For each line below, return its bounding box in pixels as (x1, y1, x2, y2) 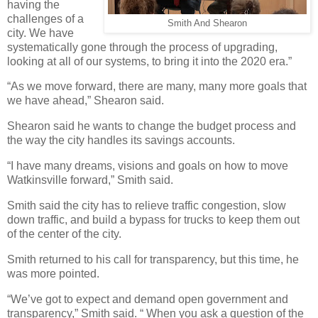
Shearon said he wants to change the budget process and (7, 120, 296, 133)
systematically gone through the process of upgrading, (7, 40, 278, 53)
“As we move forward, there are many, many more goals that (7, 80, 307, 93)
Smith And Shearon (168, 18, 247, 28)
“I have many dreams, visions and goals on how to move (7, 160, 288, 172)
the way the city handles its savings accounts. (7, 134, 235, 147)
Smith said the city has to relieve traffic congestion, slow (7, 199, 286, 212)
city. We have (7, 26, 74, 39)
